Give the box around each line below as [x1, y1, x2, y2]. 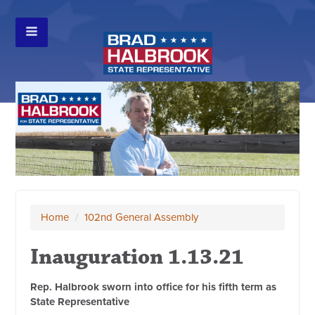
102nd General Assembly [84, 211, 199, 224]
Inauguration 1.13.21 [30, 243, 245, 271]
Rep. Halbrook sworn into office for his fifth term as [30, 281, 277, 294]
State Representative [30, 295, 130, 309]
